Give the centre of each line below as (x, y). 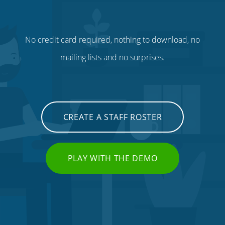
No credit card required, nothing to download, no (113, 39)
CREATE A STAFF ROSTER (113, 117)
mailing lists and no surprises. (113, 57)
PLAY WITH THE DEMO (113, 158)
